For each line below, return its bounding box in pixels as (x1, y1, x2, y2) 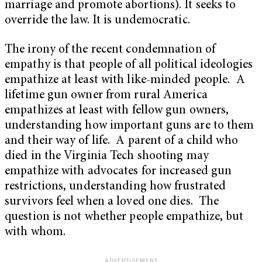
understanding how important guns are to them (5, 119, 254, 132)
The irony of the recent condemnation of (5, 43, 215, 56)
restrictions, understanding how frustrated (5, 180, 226, 193)
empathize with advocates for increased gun (5, 165, 232, 178)
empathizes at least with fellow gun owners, (5, 104, 229, 117)
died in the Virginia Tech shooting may (5, 150, 209, 163)
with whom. (5, 226, 65, 239)
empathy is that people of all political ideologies (5, 58, 253, 71)
